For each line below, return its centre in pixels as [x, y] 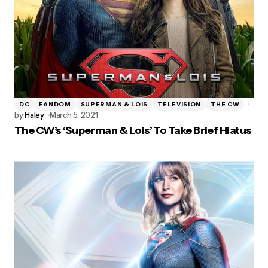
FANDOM [55, 104]
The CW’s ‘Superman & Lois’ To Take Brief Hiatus [133, 131]
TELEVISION [179, 104]
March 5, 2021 [74, 115]
